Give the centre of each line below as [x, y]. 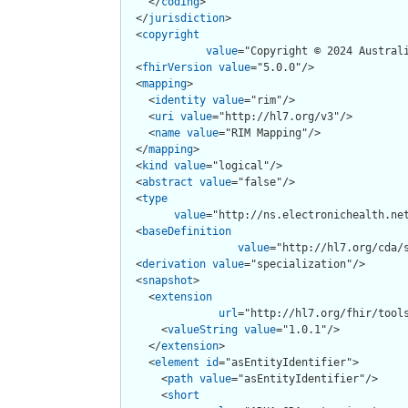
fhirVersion [177, 67]
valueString [203, 329]
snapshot [168, 280]
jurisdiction [187, 18]
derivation [174, 264]
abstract [168, 182]
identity [180, 100]
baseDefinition [187, 231]
